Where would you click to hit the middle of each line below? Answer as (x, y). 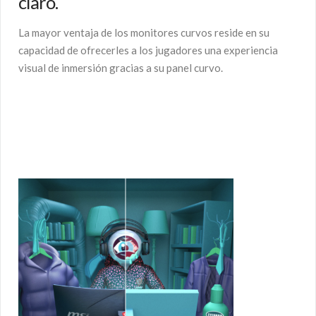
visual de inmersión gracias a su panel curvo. (121, 68)
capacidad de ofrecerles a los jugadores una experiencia (148, 50)
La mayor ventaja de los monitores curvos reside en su (144, 33)
